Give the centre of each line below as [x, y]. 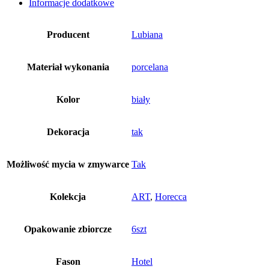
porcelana [150, 67]
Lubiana [147, 35]
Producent [68, 35]
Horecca [171, 197]
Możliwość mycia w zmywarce [68, 165]
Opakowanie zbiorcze [68, 229]
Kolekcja [68, 197]
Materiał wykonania [68, 67]
